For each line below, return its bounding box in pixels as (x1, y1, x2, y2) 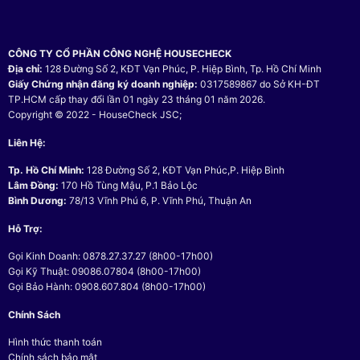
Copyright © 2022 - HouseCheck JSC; (8, 108, 182, 121)
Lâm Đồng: (8, 179, 61, 192)
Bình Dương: (8, 194, 67, 207)
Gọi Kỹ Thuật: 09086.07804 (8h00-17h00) (8, 265, 201, 278)
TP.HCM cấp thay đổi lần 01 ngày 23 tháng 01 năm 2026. (8, 92, 265, 105)
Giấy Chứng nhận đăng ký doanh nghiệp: (8, 77, 198, 90)
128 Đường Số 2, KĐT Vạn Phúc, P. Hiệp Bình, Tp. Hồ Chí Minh (43, 62, 321, 75)
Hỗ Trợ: (8, 222, 43, 235)
